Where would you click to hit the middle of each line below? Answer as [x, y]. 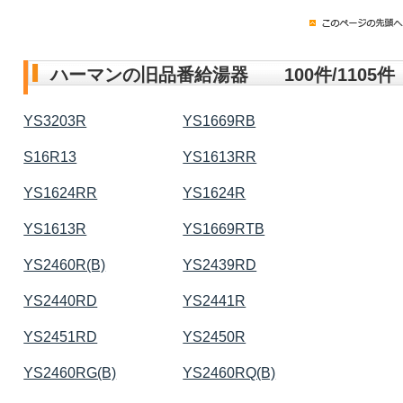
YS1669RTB [224, 228]
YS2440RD [61, 300]
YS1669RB [219, 121]
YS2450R [215, 336]
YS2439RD [220, 264]
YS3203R [55, 121]
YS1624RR [61, 193]
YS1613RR [220, 157]
